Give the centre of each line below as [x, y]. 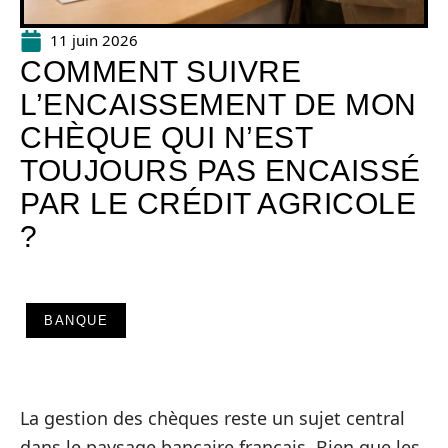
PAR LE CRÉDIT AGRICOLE [218, 203]
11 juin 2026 [94, 40]
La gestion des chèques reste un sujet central [212, 418]
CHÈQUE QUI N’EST [166, 137]
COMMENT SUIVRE [160, 71]
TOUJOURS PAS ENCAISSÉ [220, 170]
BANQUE [76, 320]
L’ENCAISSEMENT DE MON [218, 104]
